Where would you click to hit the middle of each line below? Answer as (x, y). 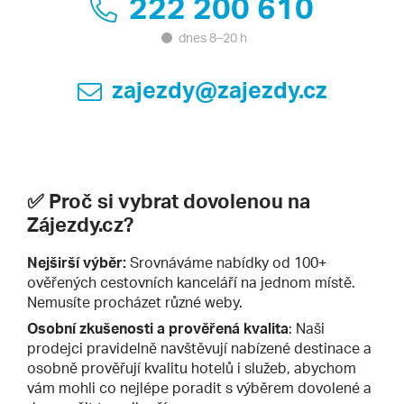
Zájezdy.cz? (80, 224)
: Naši (307, 328)
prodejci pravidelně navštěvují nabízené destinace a (199, 348)
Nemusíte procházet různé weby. (135, 302)
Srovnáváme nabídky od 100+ (226, 262)
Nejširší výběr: (77, 262)
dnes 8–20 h (211, 37)
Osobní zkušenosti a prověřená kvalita (158, 328)
